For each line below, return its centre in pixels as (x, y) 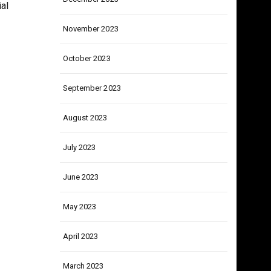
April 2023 (80, 260)
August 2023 (85, 141)
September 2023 (92, 112)
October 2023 (87, 82)
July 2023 (79, 171)
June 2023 (81, 201)
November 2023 (90, 52)
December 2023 (90, 23)
